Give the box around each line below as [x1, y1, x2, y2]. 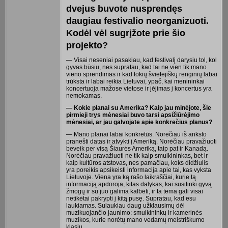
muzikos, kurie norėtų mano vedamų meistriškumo [66, 216, 205, 223]
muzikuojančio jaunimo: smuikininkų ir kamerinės [66, 209, 202, 216]
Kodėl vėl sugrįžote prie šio [66, 27, 185, 38]
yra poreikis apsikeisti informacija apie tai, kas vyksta [66, 166, 211, 174]
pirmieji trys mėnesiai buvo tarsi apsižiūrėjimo [66, 111, 199, 119]
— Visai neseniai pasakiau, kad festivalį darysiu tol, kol [66, 56, 217, 64]
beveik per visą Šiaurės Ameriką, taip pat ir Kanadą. [66, 145, 208, 152]
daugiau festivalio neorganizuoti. [66, 15, 209, 26]
